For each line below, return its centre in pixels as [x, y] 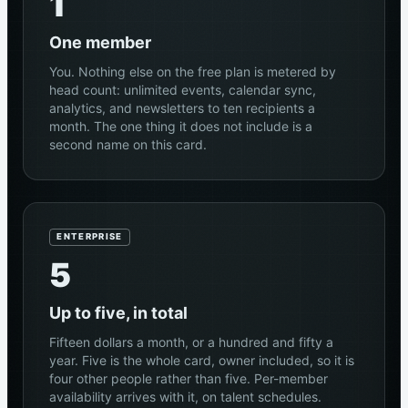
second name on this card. [128, 144]
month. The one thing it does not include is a [181, 126]
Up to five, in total [118, 312]
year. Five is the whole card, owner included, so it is [202, 360]
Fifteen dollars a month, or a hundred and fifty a [191, 342]
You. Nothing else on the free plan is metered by [193, 71]
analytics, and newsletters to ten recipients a [182, 107]
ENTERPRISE [90, 237]
